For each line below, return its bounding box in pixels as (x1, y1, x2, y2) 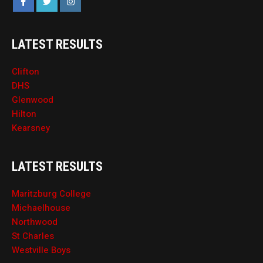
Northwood (12, 215, 58, 228)
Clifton (12, 65, 40, 78)
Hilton (12, 107, 37, 120)
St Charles (12, 229, 55, 242)
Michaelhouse (12, 201, 71, 214)
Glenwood (12, 93, 54, 106)
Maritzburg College (12, 187, 92, 200)
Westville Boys (12, 243, 71, 257)
